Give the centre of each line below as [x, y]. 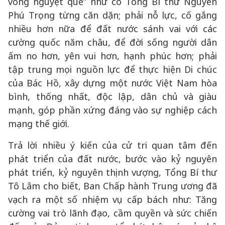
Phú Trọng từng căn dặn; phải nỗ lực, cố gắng [113, 15]
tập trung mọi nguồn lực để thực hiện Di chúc [113, 69]
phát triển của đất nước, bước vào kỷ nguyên [113, 159]
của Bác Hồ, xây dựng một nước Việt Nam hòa [113, 83]
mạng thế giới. [39, 124]
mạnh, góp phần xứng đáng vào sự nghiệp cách [113, 110]
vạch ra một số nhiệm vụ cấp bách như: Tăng [113, 199]
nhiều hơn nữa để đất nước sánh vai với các [113, 29]
